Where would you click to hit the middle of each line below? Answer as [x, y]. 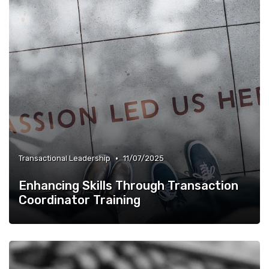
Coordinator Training [80, 200]
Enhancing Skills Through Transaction [128, 186]
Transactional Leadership [65, 159]
